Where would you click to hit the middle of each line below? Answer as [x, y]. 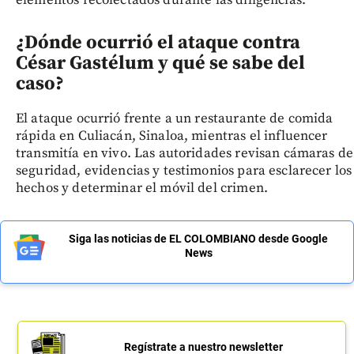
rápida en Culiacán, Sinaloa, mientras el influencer [172, 136]
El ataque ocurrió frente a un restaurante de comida [175, 118]
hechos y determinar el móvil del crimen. [142, 188]
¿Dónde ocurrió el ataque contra [158, 42]
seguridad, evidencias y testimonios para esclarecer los [184, 170]
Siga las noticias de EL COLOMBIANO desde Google [198, 238]
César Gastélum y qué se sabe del [160, 63]
